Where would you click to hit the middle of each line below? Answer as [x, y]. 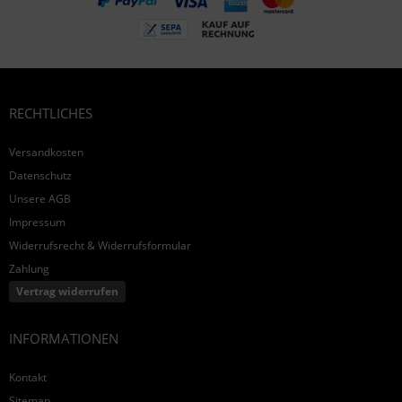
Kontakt [28, 378]
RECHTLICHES [51, 114]
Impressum [37, 223]
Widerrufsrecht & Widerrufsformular [100, 246]
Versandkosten [46, 153]
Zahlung [29, 269]
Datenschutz [40, 176]
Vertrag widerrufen [67, 292]
